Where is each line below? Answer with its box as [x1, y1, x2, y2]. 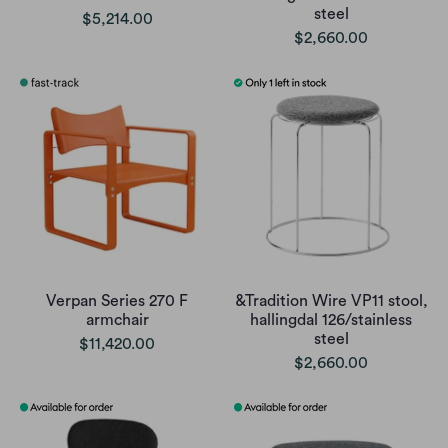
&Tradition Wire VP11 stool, [234, 293, 428, 310]
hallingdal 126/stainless [250, 312, 412, 329]
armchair [85, 312, 149, 329]
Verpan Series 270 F [46, 293, 188, 310]
